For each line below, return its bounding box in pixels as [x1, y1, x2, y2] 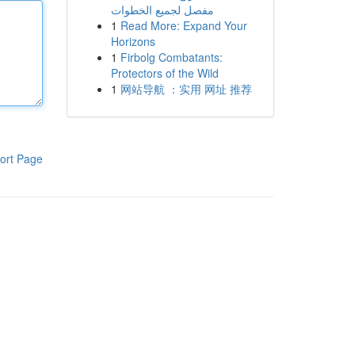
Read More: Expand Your [120, 17, 247, 33]
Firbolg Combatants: [120, 49, 223, 65]
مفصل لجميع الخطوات [110, 2, 214, 17]
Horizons [110, 33, 155, 49]
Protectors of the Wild [110, 65, 219, 81]
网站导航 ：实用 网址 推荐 [120, 81, 252, 97]
